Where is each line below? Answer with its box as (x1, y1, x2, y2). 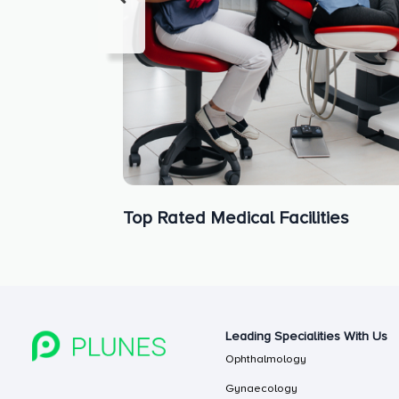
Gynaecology (225, 380, 298, 395)
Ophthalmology (225, 351, 307, 366)
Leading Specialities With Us (225, 328, 388, 344)
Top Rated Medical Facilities (123, 207, 349, 229)
